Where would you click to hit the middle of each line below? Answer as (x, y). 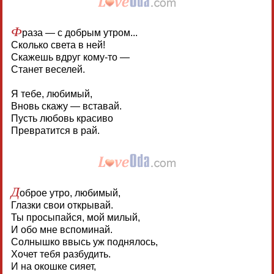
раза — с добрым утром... (80, 32)
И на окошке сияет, (53, 266)
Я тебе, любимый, (51, 94)
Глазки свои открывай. (62, 205)
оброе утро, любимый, (70, 193)
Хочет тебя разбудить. (61, 254)
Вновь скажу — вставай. (66, 106)
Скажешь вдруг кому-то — (70, 57)
